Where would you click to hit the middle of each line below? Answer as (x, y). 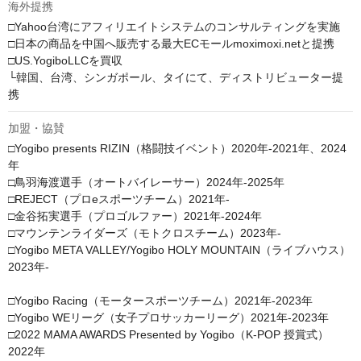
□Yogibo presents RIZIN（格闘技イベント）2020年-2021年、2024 (177, 149)
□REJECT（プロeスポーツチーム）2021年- (119, 199)
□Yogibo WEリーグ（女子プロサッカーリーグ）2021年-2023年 (168, 318)
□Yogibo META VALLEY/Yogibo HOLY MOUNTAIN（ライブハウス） (179, 250)
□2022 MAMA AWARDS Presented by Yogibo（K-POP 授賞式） (168, 335)
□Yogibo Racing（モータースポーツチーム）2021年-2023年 (160, 301)
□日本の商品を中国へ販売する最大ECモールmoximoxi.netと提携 (171, 44)
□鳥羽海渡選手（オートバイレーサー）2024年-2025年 (146, 183)
